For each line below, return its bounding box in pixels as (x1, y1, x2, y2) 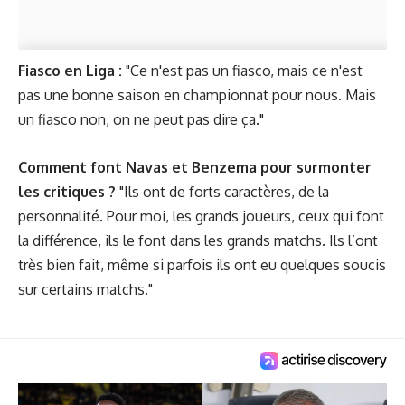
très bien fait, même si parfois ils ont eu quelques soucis (18, 255, 386, 274)
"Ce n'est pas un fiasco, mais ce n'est (122, 61, 363, 80)
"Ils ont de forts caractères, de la (116, 182, 329, 201)
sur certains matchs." (18, 279, 153, 298)
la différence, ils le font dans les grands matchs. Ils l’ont (18, 231, 378, 250)
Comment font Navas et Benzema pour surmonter (18, 157, 372, 176)
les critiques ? (18, 182, 116, 201)
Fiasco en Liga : (18, 61, 122, 80)
